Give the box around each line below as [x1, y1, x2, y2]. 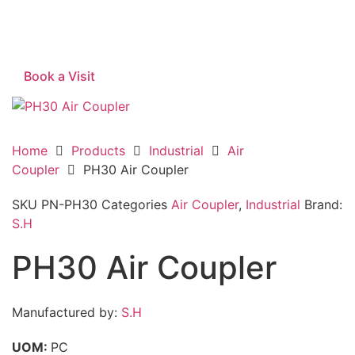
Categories [101, 196, 167, 212]
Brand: [304, 196, 342, 212]
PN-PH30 [41, 196, 101, 212]
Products [71, 142, 125, 158]
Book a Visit [24, 67, 95, 84]
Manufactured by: [12, 303, 121, 320]
